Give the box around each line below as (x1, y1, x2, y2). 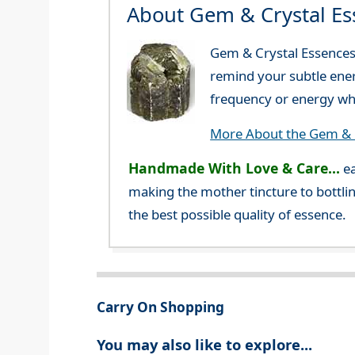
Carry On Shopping (97, 298, 224, 317)
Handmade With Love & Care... (128, 158, 340, 178)
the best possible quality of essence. (128, 205, 346, 224)
